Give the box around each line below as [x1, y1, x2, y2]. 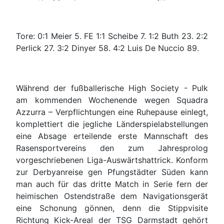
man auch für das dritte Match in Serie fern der [16, 179, 208, 189]
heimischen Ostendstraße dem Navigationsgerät [16, 191, 208, 201]
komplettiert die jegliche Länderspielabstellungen [16, 119, 208, 129]
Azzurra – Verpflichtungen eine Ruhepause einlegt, [16, 107, 208, 117]
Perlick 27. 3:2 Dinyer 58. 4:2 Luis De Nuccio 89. [16, 43, 199, 53]
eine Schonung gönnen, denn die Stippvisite [16, 203, 208, 213]
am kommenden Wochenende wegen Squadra [16, 95, 208, 105]
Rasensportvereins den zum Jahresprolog [16, 143, 208, 153]
